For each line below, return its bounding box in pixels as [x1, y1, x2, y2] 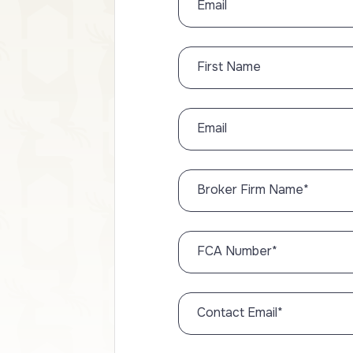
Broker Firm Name [197, 181, 303, 198]
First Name [197, 58, 261, 75]
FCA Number [197, 243, 272, 259]
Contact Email [197, 304, 277, 321]
